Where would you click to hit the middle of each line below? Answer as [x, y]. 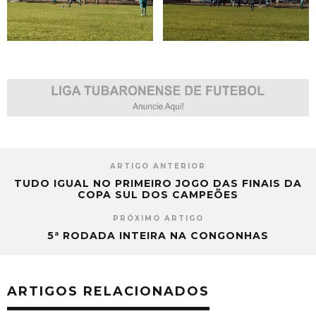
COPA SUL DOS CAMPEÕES [158, 195]
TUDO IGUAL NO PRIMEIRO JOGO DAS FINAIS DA [158, 184]
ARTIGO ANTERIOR [158, 166]
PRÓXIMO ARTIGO [158, 219]
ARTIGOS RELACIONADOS [108, 292]
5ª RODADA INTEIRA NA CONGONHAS [158, 236]
